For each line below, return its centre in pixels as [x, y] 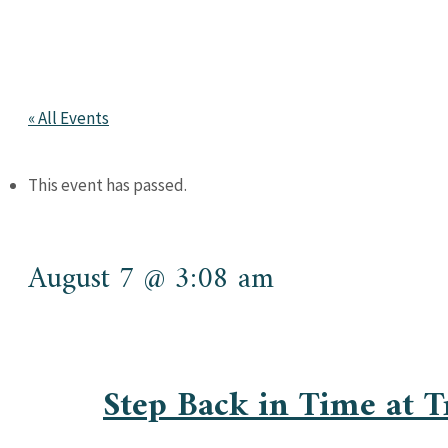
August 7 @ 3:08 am [151, 279]
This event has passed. [107, 185]
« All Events [68, 118]
